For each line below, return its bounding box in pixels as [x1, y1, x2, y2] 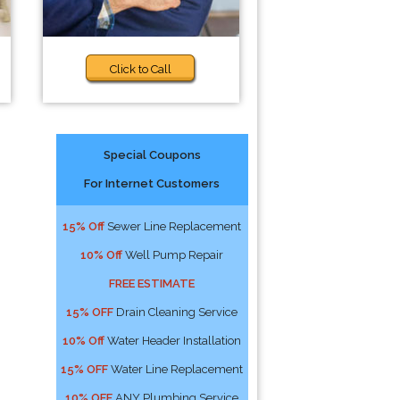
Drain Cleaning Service [113, 305, 238, 319]
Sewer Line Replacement [104, 220, 242, 233]
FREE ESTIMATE [109, 277, 196, 290]
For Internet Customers [84, 177, 221, 190]
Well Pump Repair [122, 248, 224, 262]
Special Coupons [103, 148, 201, 162]
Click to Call [110, 62, 172, 76]
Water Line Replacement [108, 362, 244, 376]
